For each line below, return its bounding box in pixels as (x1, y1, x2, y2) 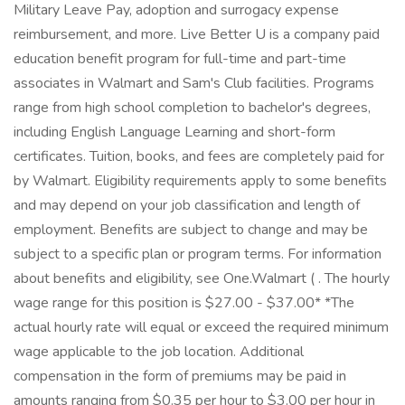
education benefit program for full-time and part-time (14, 49, 346, 69)
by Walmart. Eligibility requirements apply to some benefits (14, 171, 387, 191)
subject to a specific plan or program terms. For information (14, 244, 381, 264)
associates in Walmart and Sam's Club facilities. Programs (14, 73, 374, 93)
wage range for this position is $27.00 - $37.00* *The (14, 293, 354, 313)
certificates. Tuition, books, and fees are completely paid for (14, 146, 384, 166)
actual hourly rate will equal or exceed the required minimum (14, 317, 389, 337)
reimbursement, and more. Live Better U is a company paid (14, 24, 380, 44)
